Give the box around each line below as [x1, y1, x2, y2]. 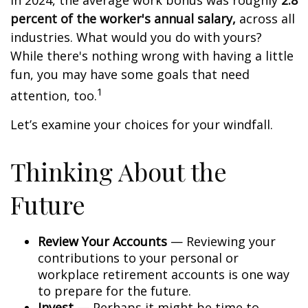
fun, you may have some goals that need [10, 66, 250, 82]
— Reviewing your [167, 233, 276, 250]
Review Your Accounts [38, 233, 167, 250]
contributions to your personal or [38, 250, 239, 266]
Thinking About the [10, 155, 227, 188]
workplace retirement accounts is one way [38, 266, 289, 283]
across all [236, 10, 295, 27]
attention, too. [10, 87, 97, 104]
